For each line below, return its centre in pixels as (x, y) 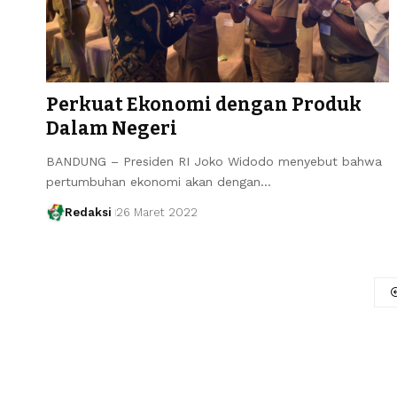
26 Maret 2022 (156, 212)
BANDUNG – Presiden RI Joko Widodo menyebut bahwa (214, 161)
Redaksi (88, 212)
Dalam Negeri (112, 128)
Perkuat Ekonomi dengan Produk (204, 104)
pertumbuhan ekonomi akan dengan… (159, 181)
